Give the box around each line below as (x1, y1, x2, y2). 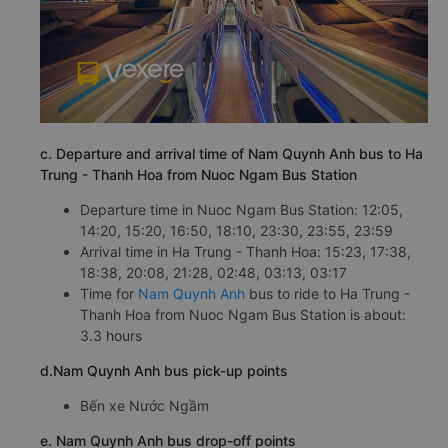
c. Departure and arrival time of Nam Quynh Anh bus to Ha (40, 144, 423, 162)
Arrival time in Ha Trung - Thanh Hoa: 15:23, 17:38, (80, 242, 411, 260)
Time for (80, 284, 138, 302)
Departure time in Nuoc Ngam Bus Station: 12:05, (80, 200, 403, 218)
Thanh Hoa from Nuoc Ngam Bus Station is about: (80, 305, 406, 323)
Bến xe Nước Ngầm (80, 396, 209, 414)
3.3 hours (80, 326, 142, 344)
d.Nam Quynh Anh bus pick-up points (40, 361, 288, 379)
